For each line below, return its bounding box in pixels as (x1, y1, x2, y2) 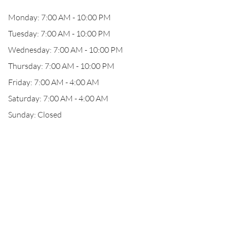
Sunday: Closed (8, 109, 62, 120)
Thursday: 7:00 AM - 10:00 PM (8, 61, 115, 71)
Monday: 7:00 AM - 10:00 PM (8, 12, 111, 22)
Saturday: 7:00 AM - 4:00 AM (8, 93, 108, 103)
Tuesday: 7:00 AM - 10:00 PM (8, 28, 110, 39)
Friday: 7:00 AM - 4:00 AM (8, 77, 99, 87)
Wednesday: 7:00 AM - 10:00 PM (8, 45, 123, 55)
